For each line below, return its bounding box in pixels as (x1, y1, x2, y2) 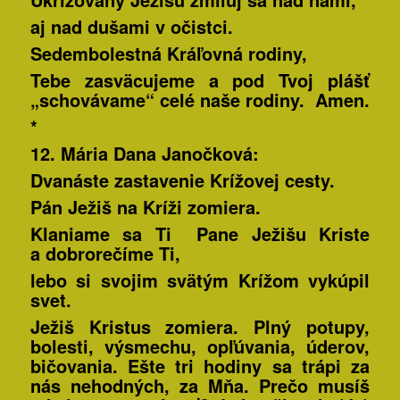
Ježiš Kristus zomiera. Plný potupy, (29, 313, 371, 340)
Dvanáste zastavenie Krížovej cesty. (29, 167, 335, 194)
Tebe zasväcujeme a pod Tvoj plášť (29, 67, 371, 94)
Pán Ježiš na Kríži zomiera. (29, 194, 261, 221)
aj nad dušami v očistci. (29, 13, 233, 40)
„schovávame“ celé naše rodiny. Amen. (29, 87, 370, 113)
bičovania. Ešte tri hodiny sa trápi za (29, 353, 371, 379)
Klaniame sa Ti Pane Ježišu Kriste (29, 221, 371, 247)
